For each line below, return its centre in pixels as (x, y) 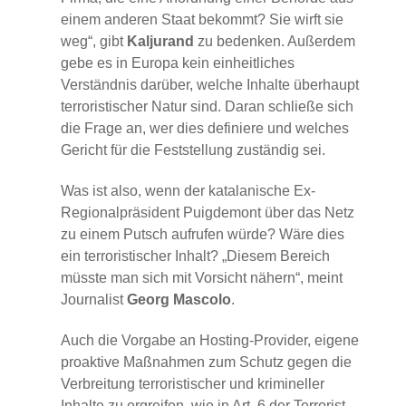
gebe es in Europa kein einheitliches (178, 63)
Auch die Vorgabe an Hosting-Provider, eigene (210, 340)
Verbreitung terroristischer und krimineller (193, 383)
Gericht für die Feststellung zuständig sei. (193, 150)
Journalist (94, 299)
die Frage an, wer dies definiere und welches (205, 129)
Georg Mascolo (179, 299)
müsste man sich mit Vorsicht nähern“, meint (202, 277)
